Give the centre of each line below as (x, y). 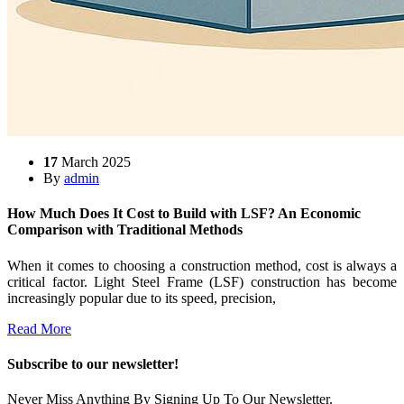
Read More (39, 328)
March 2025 (96, 162)
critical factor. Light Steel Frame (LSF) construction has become (202, 281)
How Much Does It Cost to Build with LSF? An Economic (184, 214)
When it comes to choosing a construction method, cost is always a (202, 265)
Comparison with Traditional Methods (125, 230)
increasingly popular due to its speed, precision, (142, 298)
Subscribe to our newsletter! (93, 363)
